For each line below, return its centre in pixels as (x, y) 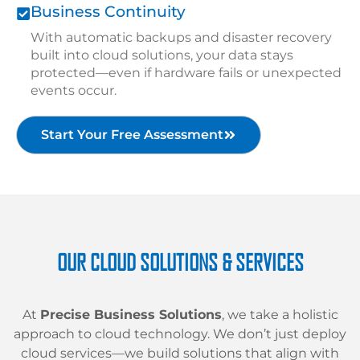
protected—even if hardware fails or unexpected (186, 73)
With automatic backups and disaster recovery (181, 38)
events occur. (74, 91)
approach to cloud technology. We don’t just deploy (180, 334)
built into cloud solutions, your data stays (162, 55)
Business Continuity (108, 12)
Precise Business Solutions (131, 315)
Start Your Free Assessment (132, 135)
